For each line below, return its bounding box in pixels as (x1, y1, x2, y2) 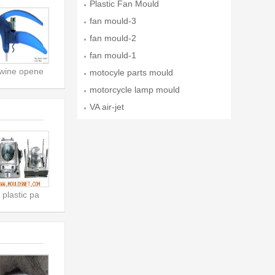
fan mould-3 (90, 16, 136, 26)
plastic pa (2, 190, 39, 199)
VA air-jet (90, 102, 124, 112)
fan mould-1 (90, 50, 136, 60)
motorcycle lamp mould (90, 85, 180, 95)
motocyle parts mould (90, 68, 173, 77)
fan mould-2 (90, 33, 136, 43)
